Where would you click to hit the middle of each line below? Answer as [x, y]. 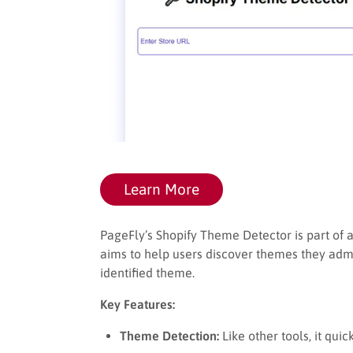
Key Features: [137, 304]
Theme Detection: [169, 335]
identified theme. [147, 272]
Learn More [162, 189]
